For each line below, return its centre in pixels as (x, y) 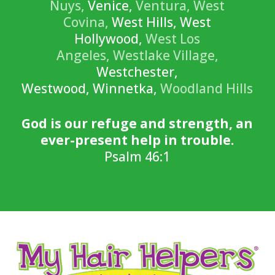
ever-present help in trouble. (137, 140)
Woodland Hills (207, 88)
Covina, (86, 22)
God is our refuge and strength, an (137, 123)
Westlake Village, (165, 55)
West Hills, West (160, 22)
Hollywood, (110, 38)
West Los (173, 38)
